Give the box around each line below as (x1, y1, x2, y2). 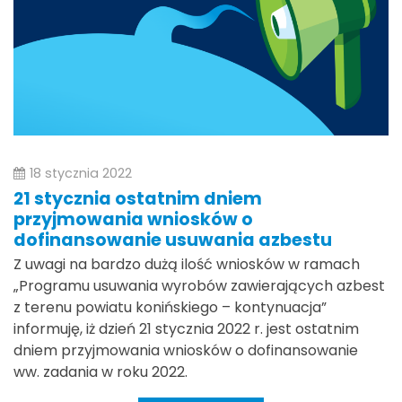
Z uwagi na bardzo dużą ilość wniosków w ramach (13, 253, 360, 275)
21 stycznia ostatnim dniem (13, 187, 262, 212)
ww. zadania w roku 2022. (13, 361, 195, 382)
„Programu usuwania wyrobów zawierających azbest (13, 275, 385, 296)
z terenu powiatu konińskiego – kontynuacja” (13, 296, 327, 318)
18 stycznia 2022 (30, 163, 132, 182)
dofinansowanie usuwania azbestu (13, 228, 332, 253)
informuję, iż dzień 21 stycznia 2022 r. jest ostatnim (13, 318, 359, 339)
